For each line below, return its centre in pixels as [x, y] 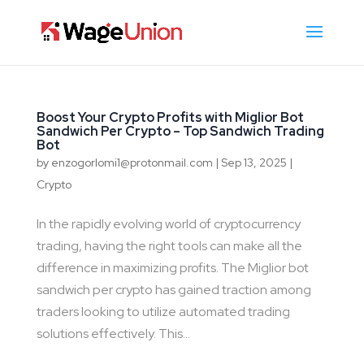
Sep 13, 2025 [253, 162]
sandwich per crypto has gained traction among [173, 290]
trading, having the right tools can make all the [169, 246]
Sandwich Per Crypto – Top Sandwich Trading [180, 131]
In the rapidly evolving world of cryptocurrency [168, 224]
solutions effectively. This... [113, 334]
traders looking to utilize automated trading [163, 312]
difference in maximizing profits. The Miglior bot [172, 268]
